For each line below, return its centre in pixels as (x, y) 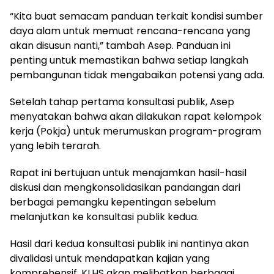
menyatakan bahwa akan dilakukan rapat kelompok (136, 117)
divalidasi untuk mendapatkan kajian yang (110, 259)
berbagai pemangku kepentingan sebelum (113, 202)
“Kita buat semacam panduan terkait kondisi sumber (136, 17)
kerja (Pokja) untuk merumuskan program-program (135, 131)
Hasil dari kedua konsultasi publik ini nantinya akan (129, 244)
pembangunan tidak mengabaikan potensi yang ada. (137, 75)
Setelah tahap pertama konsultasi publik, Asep (122, 102)
